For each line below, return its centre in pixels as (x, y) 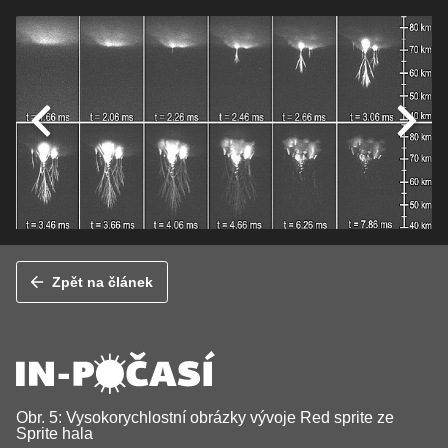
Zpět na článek (103, 281)
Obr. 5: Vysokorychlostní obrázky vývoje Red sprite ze (205, 417)
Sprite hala (54, 433)
